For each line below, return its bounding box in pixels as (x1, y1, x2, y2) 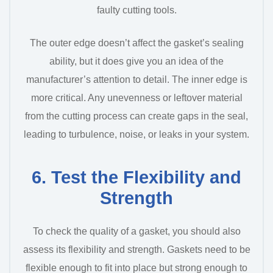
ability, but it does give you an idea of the (49, 56, 224, 67)
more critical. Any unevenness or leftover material (30, 93, 243, 104)
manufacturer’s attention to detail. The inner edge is (26, 74, 247, 85)
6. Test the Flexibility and (32, 167, 241, 187)
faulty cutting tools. (96, 5, 177, 16)
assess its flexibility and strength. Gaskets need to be (23, 244, 250, 255)
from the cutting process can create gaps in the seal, (25, 111, 248, 122)
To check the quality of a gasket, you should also (32, 225, 241, 236)
